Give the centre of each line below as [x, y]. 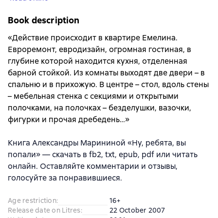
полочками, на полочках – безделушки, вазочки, [100, 108]
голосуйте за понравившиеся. [65, 178]
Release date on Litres [44, 210]
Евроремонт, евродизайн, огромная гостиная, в [100, 50]
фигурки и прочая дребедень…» [69, 120]
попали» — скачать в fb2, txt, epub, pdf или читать [103, 155]
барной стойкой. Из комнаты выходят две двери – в [106, 73]
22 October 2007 [137, 210]
